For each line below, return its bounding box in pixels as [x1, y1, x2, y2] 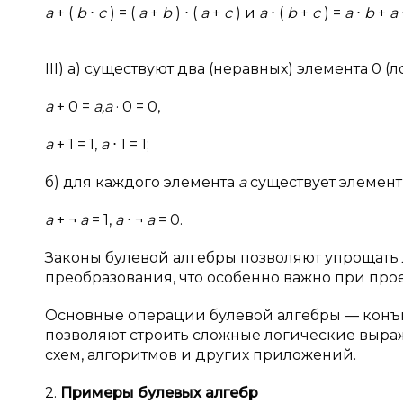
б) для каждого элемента [45, 174, 238, 191]
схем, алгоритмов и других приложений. [45, 346, 356, 363]
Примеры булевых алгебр [60, 384, 258, 401]
